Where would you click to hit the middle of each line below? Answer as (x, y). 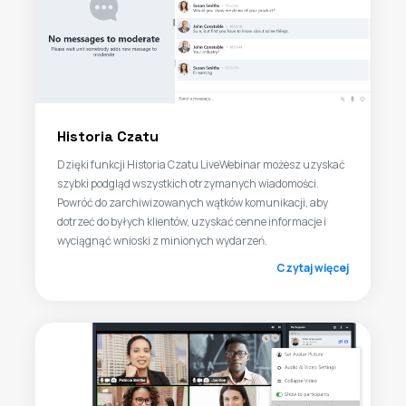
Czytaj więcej (313, 268)
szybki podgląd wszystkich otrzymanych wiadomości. (188, 184)
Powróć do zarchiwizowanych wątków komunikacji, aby (193, 203)
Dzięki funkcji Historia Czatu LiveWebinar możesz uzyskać (201, 164)
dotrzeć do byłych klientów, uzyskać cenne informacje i (192, 222)
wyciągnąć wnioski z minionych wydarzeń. (162, 241)
